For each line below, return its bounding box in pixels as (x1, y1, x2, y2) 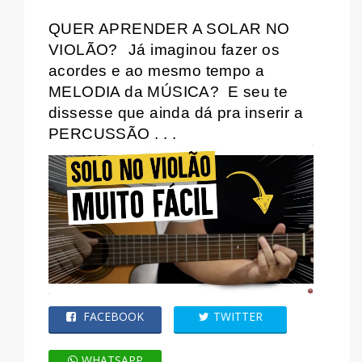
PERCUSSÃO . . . (48, 125, 181, 143)
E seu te (228, 83, 288, 101)
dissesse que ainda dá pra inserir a (48, 104, 303, 122)
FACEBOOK (80, 308, 144, 324)
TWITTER (213, 308, 263, 324)
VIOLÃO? (48, 41, 118, 59)
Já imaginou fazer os (128, 41, 280, 59)
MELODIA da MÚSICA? (48, 83, 228, 101)
